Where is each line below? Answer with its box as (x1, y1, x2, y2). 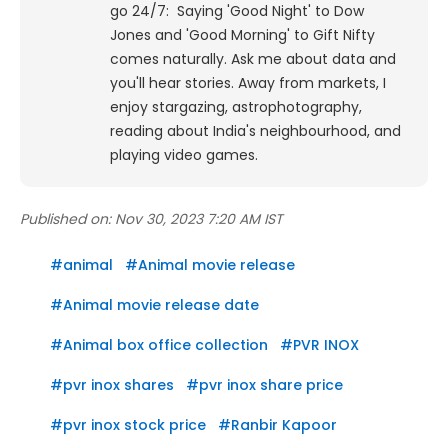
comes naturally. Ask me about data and (110, 49, 396, 70)
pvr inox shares (63, 375, 174, 396)
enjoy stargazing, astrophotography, (110, 97, 362, 118)
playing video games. (110, 145, 258, 166)
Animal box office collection (63, 335, 268, 356)
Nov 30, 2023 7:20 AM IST (115, 209, 283, 230)
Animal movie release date (63, 295, 259, 316)
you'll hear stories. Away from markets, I (110, 73, 386, 94)
